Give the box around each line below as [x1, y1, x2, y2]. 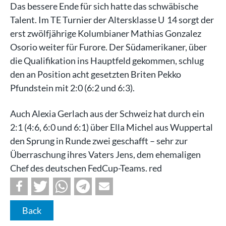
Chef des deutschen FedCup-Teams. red [10, 162, 162, 174]
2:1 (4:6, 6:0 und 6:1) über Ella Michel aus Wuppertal [10, 121, 213, 133]
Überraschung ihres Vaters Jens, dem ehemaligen [10, 148, 201, 160]
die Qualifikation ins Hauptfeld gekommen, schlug [10, 54, 204, 66]
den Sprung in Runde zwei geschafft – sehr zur [10, 135, 188, 146]
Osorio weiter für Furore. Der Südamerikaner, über [10, 41, 207, 52]
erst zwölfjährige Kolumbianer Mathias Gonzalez [10, 27, 201, 39]
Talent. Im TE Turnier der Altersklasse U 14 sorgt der [10, 14, 214, 25]
